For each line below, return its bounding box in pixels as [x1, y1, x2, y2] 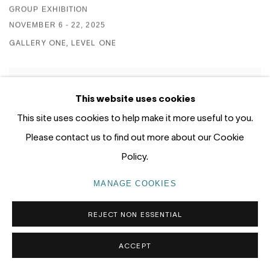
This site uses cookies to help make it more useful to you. [17, 112, 253, 123]
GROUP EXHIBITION [9, 5, 89, 14]
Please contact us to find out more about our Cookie [26, 131, 244, 142]
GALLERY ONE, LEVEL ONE [9, 39, 116, 47]
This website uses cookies [75, 93, 195, 104]
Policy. [122, 151, 148, 162]
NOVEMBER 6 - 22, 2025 [9, 20, 105, 30]
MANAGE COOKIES [93, 178, 177, 188]
